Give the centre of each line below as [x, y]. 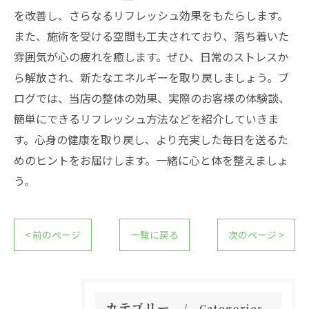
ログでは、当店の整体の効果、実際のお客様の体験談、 [152, 98]
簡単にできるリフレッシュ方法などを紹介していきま [146, 119]
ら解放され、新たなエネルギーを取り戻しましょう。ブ [151, 77]
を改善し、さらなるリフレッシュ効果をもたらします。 [151, 15]
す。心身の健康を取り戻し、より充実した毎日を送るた [151, 139]
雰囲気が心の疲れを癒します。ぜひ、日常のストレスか [151, 57]
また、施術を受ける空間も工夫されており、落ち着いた [151, 36]
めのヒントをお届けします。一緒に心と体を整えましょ [151, 160]
